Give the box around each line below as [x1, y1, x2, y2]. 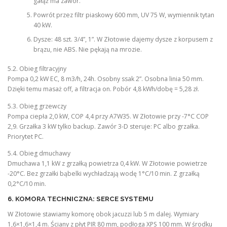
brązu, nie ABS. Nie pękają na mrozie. [33, 45, 142, 54]
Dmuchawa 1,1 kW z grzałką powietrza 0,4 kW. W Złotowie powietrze [8, 159, 207, 168]
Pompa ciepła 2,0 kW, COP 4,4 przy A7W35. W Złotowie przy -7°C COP [8, 111, 209, 121]
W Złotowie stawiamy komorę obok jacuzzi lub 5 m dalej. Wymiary [8, 209, 199, 218]
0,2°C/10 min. [8, 179, 46, 188]
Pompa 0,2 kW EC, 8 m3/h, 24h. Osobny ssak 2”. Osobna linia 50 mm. [8, 74, 204, 84]
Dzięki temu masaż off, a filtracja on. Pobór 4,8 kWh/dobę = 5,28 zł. [8, 85, 199, 94]
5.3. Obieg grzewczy [8, 101, 66, 110]
